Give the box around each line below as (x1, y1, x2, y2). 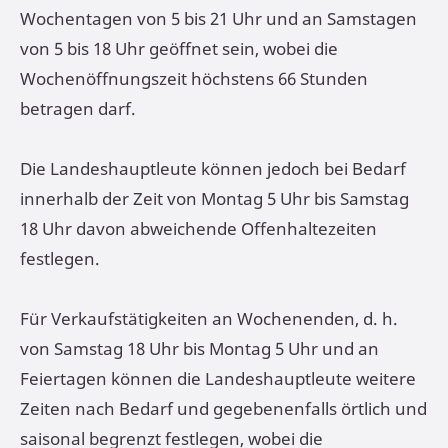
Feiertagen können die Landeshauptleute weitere (20, 366, 416, 390)
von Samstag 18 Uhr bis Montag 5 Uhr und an (20, 336, 379, 360)
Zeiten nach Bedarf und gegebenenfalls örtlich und (20, 396, 427, 420)
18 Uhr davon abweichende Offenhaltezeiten (20, 216, 377, 240)
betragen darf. (20, 96, 136, 120)
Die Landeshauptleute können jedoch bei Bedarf (20, 156, 406, 180)
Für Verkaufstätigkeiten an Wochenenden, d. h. (20, 306, 398, 330)
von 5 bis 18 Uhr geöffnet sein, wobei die (20, 36, 338, 60)
